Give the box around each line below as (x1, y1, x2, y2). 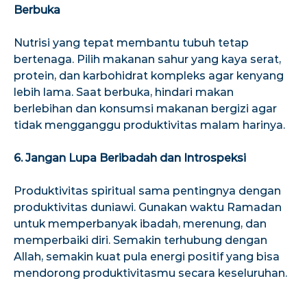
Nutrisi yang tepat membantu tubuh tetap (14, 36, 249, 49)
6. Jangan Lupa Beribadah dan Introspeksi (14, 151, 246, 164)
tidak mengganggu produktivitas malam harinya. (14, 118, 285, 132)
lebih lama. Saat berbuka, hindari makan (14, 85, 234, 99)
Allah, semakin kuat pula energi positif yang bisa (14, 249, 280, 263)
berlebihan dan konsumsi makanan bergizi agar (14, 101, 277, 115)
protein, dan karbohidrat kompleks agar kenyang (14, 69, 284, 82)
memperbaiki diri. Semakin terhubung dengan (14, 233, 267, 247)
